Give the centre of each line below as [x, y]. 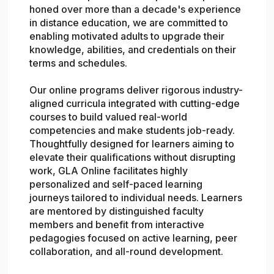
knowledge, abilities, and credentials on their [133, 50]
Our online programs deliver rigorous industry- [136, 90]
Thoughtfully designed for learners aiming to [132, 144]
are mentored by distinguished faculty [117, 211]
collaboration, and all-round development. [127, 252]
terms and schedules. [79, 63]
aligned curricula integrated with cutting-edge [135, 104]
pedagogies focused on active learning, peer [134, 238]
